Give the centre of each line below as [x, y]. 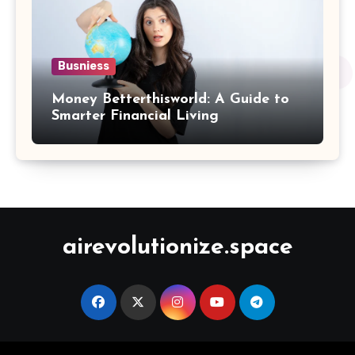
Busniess [84, 66]
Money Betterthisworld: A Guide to [170, 99]
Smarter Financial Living [135, 116]
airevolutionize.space [177, 247]
